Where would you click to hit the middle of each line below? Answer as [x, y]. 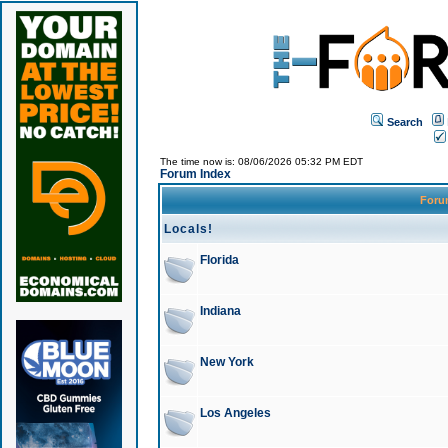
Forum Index [195, 174]
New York [226, 362]
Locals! [188, 229]
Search [405, 121]
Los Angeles [235, 413]
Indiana [220, 311]
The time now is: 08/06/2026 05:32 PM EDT [261, 161]
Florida [219, 260]
